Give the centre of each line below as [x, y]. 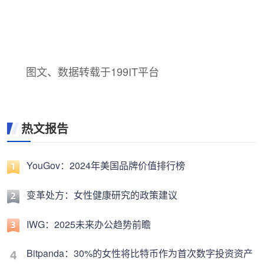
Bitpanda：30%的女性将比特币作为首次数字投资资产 [140, 253]
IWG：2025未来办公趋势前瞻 [89, 224]
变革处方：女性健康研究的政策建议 [102, 194]
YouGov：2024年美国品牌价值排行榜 [106, 165]
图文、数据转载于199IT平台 [93, 71]
